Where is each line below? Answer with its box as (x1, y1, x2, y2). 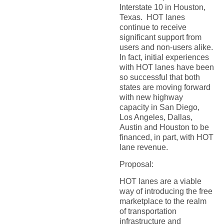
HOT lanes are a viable (119, 177, 201, 186)
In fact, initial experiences (119, 52, 209, 61)
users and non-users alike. (119, 42, 213, 51)
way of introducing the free (119, 187, 212, 196)
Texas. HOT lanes (119, 12, 185, 21)
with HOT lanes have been (119, 62, 214, 71)
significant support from (119, 32, 201, 41)
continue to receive (119, 22, 186, 31)
